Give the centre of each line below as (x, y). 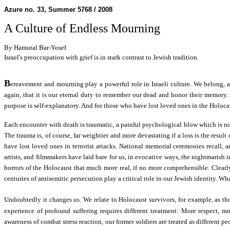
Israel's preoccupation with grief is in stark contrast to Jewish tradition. (101, 57)
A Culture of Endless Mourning (82, 28)
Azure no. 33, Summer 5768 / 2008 (58, 10)
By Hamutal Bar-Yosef (35, 48)
